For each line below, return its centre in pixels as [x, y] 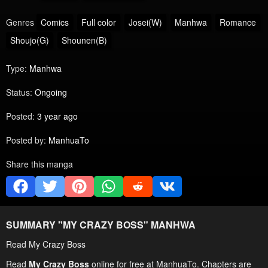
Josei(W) [145, 22]
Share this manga [39, 164]
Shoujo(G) [30, 40]
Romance [238, 22]
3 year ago [57, 116]
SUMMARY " [34, 225]
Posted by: [26, 140]
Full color [99, 22]
